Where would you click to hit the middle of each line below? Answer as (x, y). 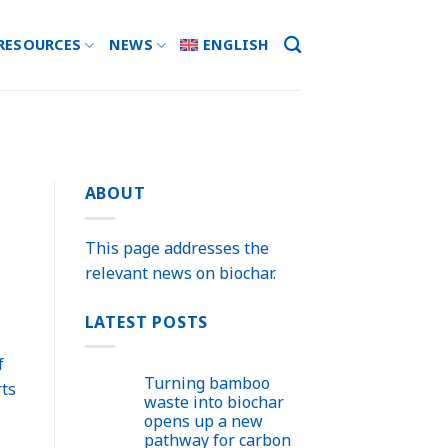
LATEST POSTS (146, 321)
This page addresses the (176, 247)
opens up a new (203, 421)
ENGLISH (236, 44)
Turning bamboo (206, 383)
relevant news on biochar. (180, 272)
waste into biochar (213, 402)
